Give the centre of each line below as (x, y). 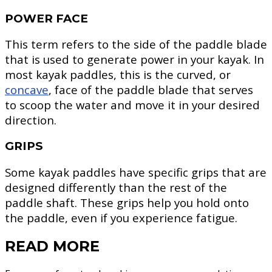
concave (27, 90)
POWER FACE (46, 18)
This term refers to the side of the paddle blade (136, 44)
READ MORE (52, 246)
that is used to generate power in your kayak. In (134, 59)
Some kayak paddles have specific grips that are (136, 172)
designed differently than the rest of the (116, 187)
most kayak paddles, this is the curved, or (118, 75)
